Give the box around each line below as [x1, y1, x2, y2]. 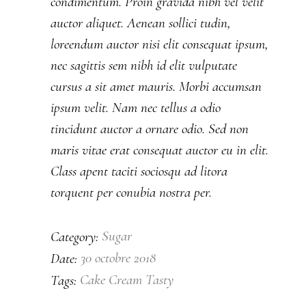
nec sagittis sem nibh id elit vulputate [51, 57, 237, 74]
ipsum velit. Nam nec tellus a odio [51, 99, 221, 117]
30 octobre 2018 [81, 249, 156, 267]
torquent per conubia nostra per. [51, 184, 212, 201]
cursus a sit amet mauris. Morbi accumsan [51, 78, 262, 96]
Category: [51, 227, 98, 245]
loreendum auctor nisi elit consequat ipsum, [51, 36, 268, 53]
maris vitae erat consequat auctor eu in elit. [51, 141, 268, 159]
